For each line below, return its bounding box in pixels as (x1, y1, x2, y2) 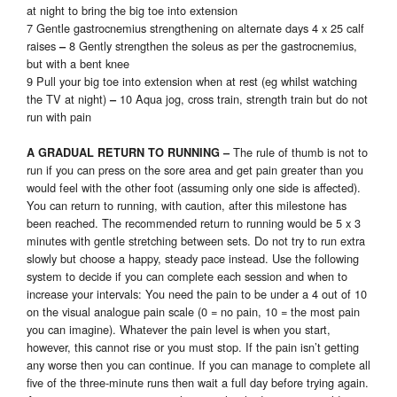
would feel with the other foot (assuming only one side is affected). (27, 179, 361, 197)
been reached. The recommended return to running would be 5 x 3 (27, 214, 361, 232)
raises (27, 37, 59, 55)
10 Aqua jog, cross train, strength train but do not (120, 90, 368, 108)
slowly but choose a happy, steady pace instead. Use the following (27, 250, 359, 268)
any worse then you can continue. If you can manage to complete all (27, 356, 370, 374)
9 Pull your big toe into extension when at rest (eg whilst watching (27, 73, 357, 90)
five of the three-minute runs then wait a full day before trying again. (27, 374, 369, 392)
